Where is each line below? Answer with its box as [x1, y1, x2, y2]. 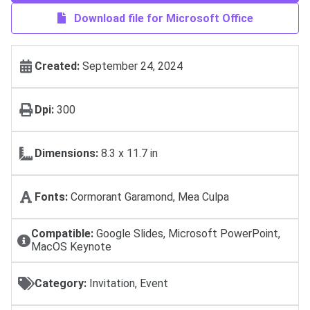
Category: [35, 277, 86, 291]
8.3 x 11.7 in [98, 147, 158, 161]
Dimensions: [35, 147, 98, 161]
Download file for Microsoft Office [71, 11, 253, 25]
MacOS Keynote [30, 240, 111, 254]
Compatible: [30, 227, 93, 241]
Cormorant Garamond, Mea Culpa [68, 190, 229, 203]
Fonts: [35, 190, 68, 203]
